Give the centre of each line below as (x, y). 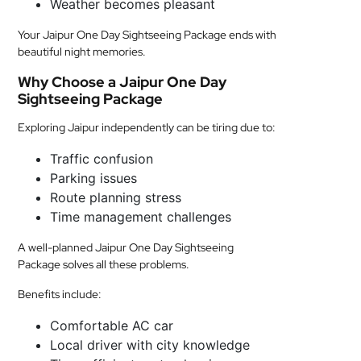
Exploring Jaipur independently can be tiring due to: (147, 127)
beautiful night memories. (82, 52)
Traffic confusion (102, 159)
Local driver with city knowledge (150, 345)
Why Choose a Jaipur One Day (122, 82)
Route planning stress (116, 197)
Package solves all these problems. (104, 264)
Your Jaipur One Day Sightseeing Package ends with (147, 35)
